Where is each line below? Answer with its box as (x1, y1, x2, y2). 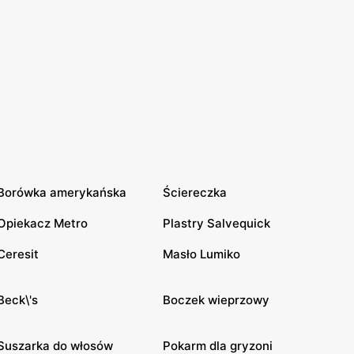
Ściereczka (163, 184, 227, 200)
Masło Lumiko (163, 246, 240, 262)
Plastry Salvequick (163, 215, 270, 231)
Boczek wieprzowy (163, 292, 269, 307)
